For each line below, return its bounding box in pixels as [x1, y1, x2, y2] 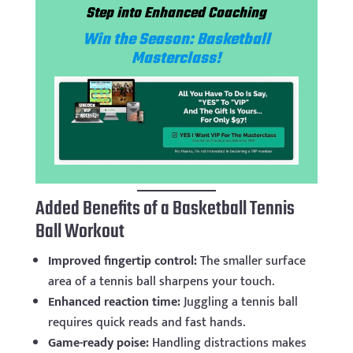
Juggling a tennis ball [180, 292, 298, 314]
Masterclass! [131, 46, 221, 71]
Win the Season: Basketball [82, 27, 270, 52]
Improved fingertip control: [47, 251, 197, 273]
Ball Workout [35, 217, 124, 248]
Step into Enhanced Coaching [86, 2, 267, 25]
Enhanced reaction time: [47, 292, 180, 314]
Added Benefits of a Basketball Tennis [35, 194, 295, 225]
